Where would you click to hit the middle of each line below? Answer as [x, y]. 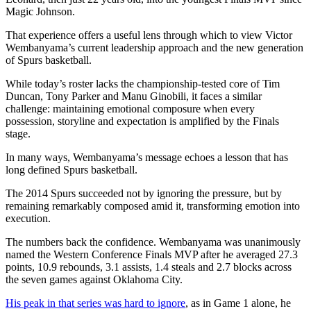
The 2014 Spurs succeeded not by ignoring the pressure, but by [144, 193]
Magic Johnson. [40, 11]
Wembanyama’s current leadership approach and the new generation [154, 47]
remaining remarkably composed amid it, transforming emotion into [153, 205]
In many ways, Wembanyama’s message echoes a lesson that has [147, 157]
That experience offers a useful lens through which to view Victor [149, 35]
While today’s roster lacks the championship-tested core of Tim [143, 83]
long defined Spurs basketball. [72, 169]
